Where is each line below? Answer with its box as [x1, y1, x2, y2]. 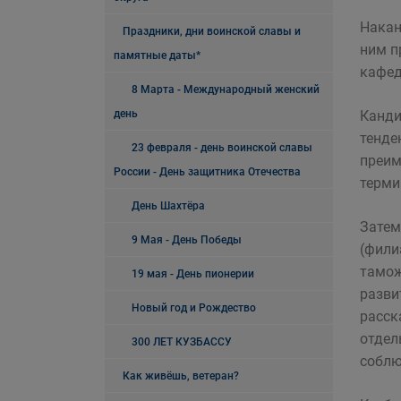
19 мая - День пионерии [132, 268, 254, 280]
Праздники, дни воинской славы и [123, 25, 301, 38]
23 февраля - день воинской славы [132, 141, 312, 154]
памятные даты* [114, 49, 200, 62]
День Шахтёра [132, 200, 205, 212]
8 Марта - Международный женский [132, 83, 320, 96]
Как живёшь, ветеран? [123, 370, 239, 382]
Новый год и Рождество [132, 302, 256, 314]
